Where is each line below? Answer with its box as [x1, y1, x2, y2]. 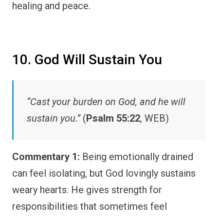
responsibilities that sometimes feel [12, 200, 167, 212]
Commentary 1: [12, 150, 80, 163]
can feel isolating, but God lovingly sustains [12, 167, 196, 179]
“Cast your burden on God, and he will [27, 95, 185, 108]
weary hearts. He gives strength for [12, 183, 162, 196]
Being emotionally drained [80, 150, 193, 163]
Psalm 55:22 [86, 112, 140, 124]
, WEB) [140, 112, 169, 124]
